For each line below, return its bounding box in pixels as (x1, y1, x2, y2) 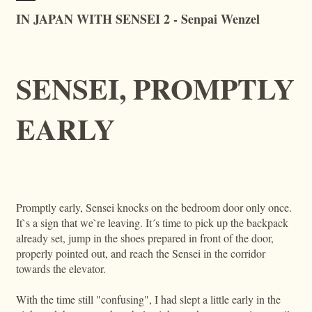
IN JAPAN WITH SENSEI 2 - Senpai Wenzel (15, 9, 260, 28)
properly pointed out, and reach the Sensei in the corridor (15, 245, 265, 260)
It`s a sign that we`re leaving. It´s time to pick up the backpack (15, 214, 288, 230)
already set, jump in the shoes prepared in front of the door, (15, 230, 274, 245)
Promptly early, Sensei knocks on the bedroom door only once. (15, 199, 292, 214)
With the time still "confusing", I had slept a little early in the (15, 291, 281, 306)
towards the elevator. (15, 260, 106, 276)
